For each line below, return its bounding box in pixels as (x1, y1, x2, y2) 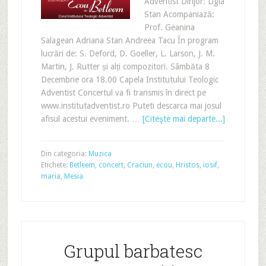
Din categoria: (40, 149, 88, 158)
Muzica (88, 149, 112, 158)
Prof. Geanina (144, 22, 195, 32)
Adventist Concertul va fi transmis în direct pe (40, 87, 206, 97)
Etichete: (40, 160, 69, 169)
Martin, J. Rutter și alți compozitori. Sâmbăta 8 (40, 61, 210, 71)
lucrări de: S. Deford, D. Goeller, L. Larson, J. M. (40, 48, 215, 58)
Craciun (126, 160, 153, 169)
